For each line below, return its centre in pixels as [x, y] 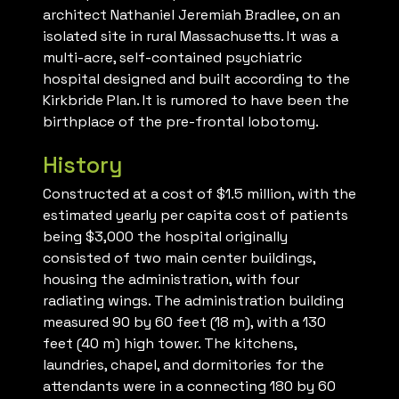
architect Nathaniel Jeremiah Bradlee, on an [191, 15]
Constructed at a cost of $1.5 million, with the [199, 194]
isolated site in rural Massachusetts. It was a [191, 37]
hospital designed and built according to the [196, 79]
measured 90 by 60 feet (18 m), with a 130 [184, 322]
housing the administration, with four [171, 280]
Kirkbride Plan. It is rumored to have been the [196, 101]
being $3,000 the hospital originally [165, 237]
